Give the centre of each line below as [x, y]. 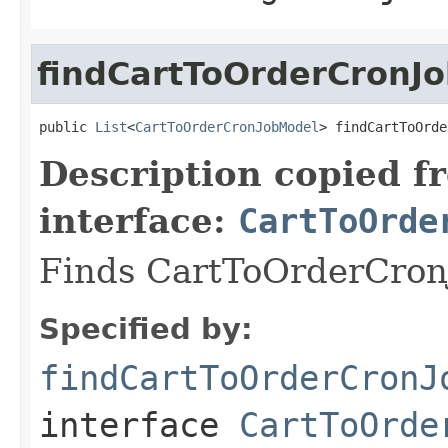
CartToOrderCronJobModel [227, 126]
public [67, 126]
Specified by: [146, 328]
